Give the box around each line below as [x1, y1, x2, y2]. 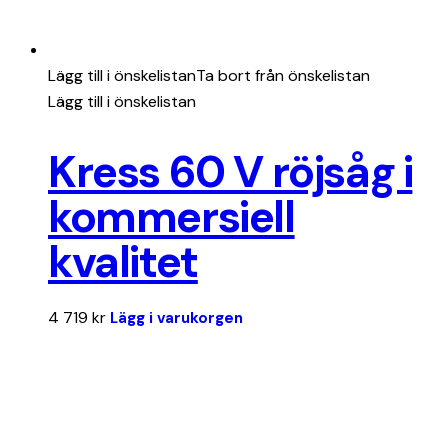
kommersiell [48, 187, 295, 246]
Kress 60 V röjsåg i [48, 142, 413, 201]
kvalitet [48, 232, 198, 291]
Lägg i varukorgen [110, 307, 243, 328]
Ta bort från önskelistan [196, 64, 370, 86]
